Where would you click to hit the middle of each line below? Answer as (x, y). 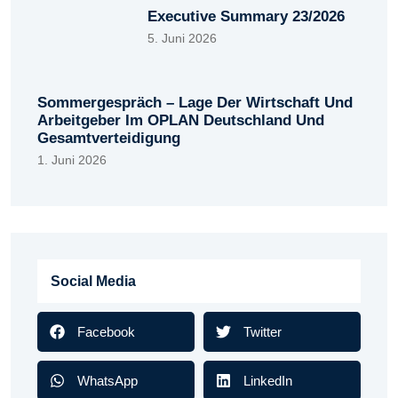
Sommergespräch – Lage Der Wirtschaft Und (195, 103)
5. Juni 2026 (183, 39)
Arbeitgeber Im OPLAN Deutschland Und (181, 121)
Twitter (263, 331)
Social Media (93, 282)
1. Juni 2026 (72, 160)
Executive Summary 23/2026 (247, 17)
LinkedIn (268, 380)
